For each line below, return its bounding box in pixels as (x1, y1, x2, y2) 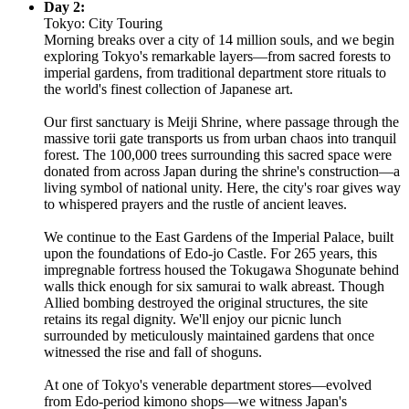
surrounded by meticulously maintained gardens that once (44, 327, 374, 343)
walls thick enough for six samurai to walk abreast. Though (44, 278, 384, 294)
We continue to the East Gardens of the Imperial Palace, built (44, 228, 393, 245)
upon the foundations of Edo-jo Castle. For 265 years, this (44, 245, 377, 261)
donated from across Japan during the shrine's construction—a (44, 163, 400, 179)
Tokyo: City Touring (44, 15, 163, 31)
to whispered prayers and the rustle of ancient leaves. (44, 195, 347, 212)
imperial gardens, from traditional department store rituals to (44, 64, 386, 80)
